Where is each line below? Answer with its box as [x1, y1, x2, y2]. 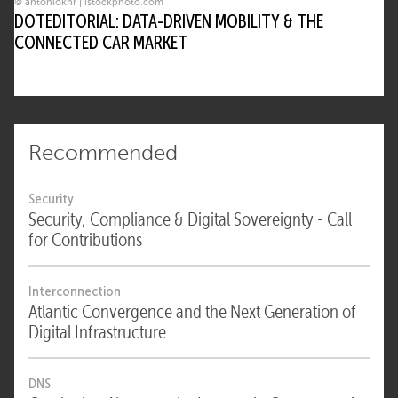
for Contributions [28, 229, 142, 251]
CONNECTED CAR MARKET [14, 33, 187, 53]
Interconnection [28, 283, 121, 299]
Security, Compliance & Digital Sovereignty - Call [28, 209, 352, 231]
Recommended [28, 141, 178, 165]
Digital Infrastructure [28, 322, 166, 344]
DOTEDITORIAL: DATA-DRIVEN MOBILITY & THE [14, 12, 323, 32]
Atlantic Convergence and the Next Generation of [28, 301, 356, 323]
